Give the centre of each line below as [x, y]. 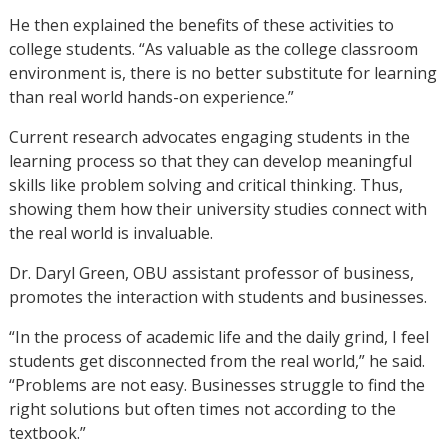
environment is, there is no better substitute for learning [222, 72]
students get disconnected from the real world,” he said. [216, 360]
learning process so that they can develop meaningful [210, 160]
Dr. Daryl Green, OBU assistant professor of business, [211, 272]
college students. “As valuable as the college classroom [213, 48]
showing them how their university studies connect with [217, 208]
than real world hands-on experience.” [151, 96]
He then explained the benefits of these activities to [201, 24]
